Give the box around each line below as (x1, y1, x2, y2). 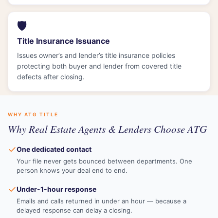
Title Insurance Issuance (17, 36, 110, 46)
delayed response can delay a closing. (17, 206, 132, 214)
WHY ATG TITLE (8, 111, 58, 117)
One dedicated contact (17, 145, 91, 153)
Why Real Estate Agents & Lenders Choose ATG (8, 122, 207, 136)
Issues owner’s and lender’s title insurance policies (17, 51, 175, 59)
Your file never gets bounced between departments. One (17, 157, 192, 165)
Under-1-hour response (17, 184, 96, 193)
